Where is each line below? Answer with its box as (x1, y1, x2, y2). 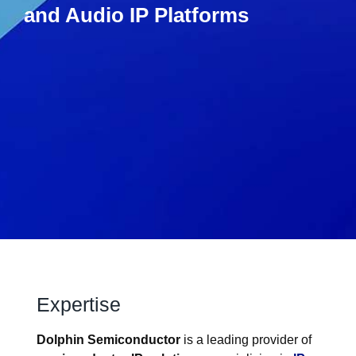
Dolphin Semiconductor (37, 333, 180, 346)
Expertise (37, 293, 121, 315)
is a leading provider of (180, 333, 311, 346)
